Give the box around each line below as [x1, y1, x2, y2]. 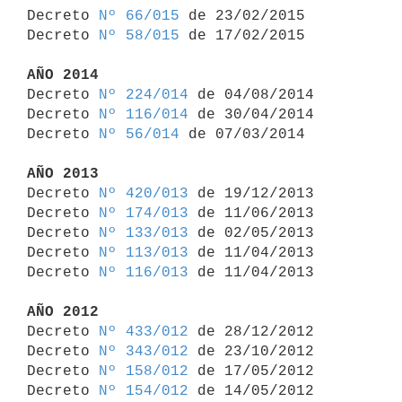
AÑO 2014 [27, 66, 99, 83]
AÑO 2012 [27, 303, 99, 320]
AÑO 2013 [27, 165, 99, 182]
